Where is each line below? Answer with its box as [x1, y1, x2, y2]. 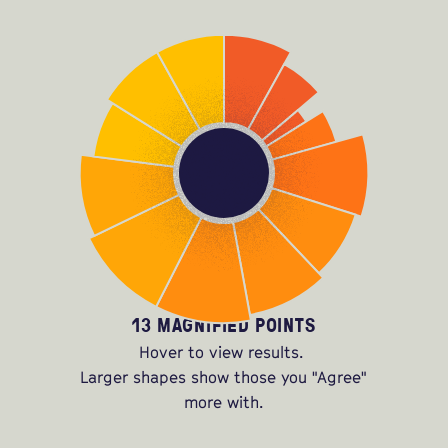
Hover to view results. [139, 342, 309, 363]
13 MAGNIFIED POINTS [132, 311, 316, 339]
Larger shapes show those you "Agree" [80, 367, 368, 388]
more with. [184, 392, 264, 413]
